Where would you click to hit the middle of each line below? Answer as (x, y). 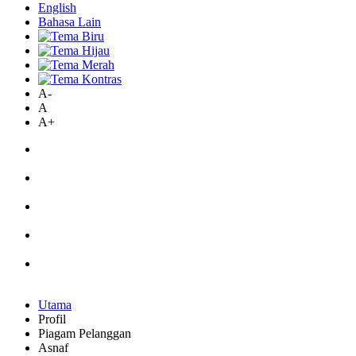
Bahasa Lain (70, 22)
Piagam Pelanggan (85, 333)
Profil (52, 319)
